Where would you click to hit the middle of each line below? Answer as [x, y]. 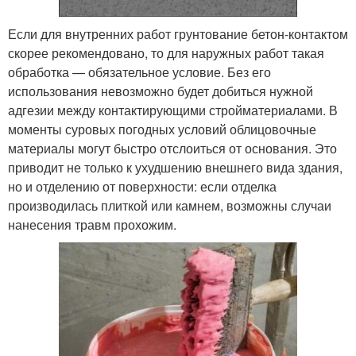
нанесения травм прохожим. [92, 225]
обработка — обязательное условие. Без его [139, 72]
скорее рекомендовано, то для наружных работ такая [166, 53]
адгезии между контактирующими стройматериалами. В [173, 110]
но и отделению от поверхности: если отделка [142, 187]
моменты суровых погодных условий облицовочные [162, 130]
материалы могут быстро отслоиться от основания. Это [172, 149]
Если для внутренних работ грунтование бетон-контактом [178, 34]
